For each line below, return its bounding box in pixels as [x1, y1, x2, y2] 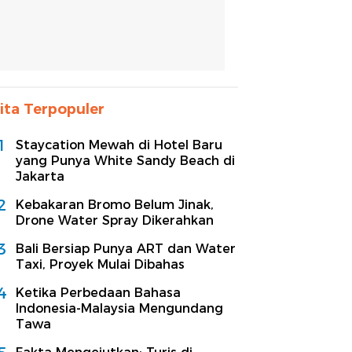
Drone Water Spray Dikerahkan [16, 212, 214, 228]
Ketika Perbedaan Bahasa [16, 284, 181, 300]
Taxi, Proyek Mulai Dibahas [16, 256, 185, 272]
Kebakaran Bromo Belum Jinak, [16, 196, 214, 212]
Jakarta [16, 168, 64, 184]
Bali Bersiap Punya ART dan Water [16, 240, 236, 256]
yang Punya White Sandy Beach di [16, 152, 235, 168]
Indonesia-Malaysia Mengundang [16, 300, 223, 316]
